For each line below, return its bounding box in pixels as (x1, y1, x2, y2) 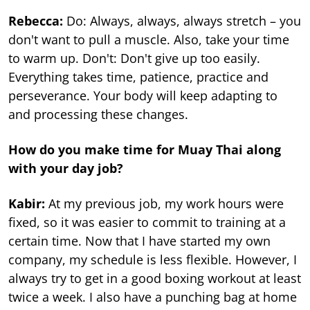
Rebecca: (8, 12, 63, 30)
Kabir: (8, 195, 48, 212)
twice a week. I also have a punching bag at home (8, 289, 297, 306)
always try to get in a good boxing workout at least (8, 270, 301, 287)
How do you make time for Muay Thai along (8, 141, 281, 158)
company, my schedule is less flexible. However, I (8, 251, 297, 268)
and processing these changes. (8, 106, 188, 123)
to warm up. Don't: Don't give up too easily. (8, 50, 260, 67)
